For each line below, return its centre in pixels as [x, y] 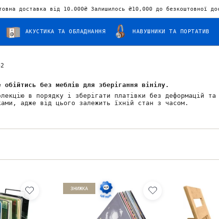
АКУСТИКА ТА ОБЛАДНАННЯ [66, 31]
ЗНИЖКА [79, 188]
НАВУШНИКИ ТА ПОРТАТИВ [171, 31]
